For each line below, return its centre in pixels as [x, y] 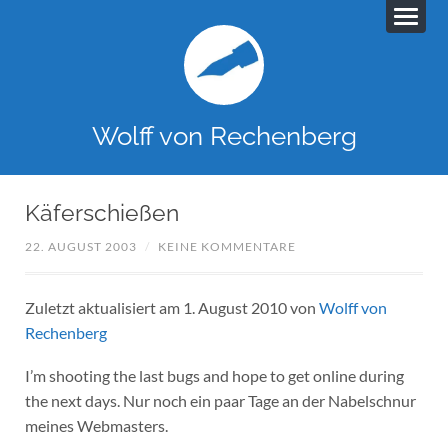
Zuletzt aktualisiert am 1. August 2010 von [171, 308]
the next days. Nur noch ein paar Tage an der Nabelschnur [220, 400]
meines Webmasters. [96, 425]
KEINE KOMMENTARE [226, 247]
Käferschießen [101, 212]
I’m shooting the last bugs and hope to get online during [214, 375]
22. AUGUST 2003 [80, 247]
